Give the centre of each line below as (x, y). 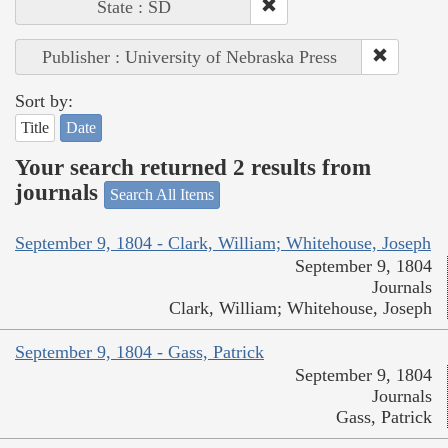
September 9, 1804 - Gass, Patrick (139, 352)
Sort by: (44, 100)
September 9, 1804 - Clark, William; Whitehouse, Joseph (223, 243)
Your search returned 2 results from (193, 168)
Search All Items (162, 194)
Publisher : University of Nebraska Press (189, 56)
